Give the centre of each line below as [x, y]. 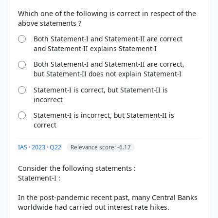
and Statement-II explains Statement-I [95, 49]
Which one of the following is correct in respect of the [107, 13]
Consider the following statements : [77, 168]
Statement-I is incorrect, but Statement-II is [104, 115]
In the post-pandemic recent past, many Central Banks [108, 197]
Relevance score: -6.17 [101, 147]
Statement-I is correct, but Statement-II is [101, 90]
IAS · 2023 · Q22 [40, 147]
